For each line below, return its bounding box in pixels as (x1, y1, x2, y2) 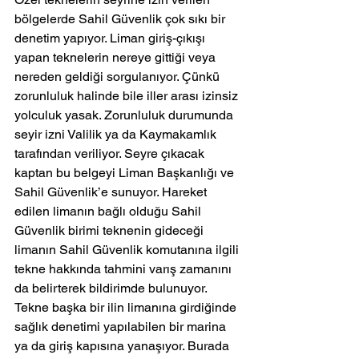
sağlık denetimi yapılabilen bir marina (14, 319, 229, 335)
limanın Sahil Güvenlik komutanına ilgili (14, 242, 242, 258)
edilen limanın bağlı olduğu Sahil (14, 204, 204, 220)
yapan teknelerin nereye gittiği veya (14, 50, 219, 66)
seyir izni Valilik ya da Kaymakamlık (14, 127, 220, 143)
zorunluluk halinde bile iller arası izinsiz (14, 88, 241, 104)
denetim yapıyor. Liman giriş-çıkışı (14, 30, 208, 46)
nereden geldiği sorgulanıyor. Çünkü (14, 69, 223, 85)
